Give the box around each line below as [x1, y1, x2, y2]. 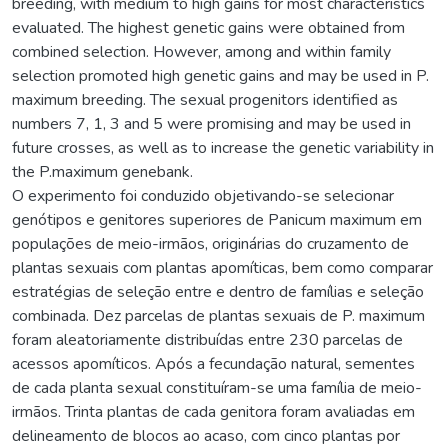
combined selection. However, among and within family [12, 40, 391, 63]
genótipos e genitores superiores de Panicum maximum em [12, 208, 422, 231]
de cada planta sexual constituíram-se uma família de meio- [12, 376, 422, 399]
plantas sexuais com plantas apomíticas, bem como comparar [12, 256, 433, 279]
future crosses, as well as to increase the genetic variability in [12, 136, 434, 159]
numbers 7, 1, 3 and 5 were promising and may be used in [12, 112, 411, 135]
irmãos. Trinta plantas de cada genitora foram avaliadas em [12, 400, 415, 423]
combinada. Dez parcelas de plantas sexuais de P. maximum [12, 304, 425, 327]
